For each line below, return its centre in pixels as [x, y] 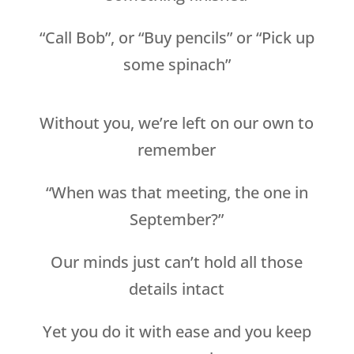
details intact [177, 289]
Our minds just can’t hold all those [177, 262]
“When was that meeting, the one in [177, 193]
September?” [177, 220]
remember [177, 150]
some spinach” [177, 65]
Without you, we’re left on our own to [177, 123]
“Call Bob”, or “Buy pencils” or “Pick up [177, 38]
